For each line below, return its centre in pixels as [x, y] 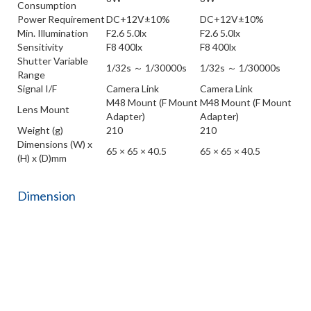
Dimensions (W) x [55, 144]
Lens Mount [43, 109]
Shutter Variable [53, 60]
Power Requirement [61, 19]
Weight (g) [40, 130]
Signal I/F [37, 88]
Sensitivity [40, 47]
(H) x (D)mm [42, 158]
